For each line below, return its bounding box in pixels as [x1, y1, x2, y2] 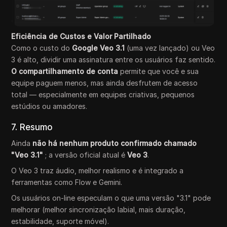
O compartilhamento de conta [11, 67, 119, 76]
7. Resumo [11, 122, 53, 133]
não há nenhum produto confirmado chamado [32, 139, 197, 148]
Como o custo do [11, 44, 72, 53]
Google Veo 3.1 [72, 44, 125, 53]
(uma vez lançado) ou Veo [125, 44, 215, 53]
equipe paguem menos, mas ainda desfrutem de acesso [11, 79, 198, 88]
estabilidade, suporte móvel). [11, 217, 109, 226]
